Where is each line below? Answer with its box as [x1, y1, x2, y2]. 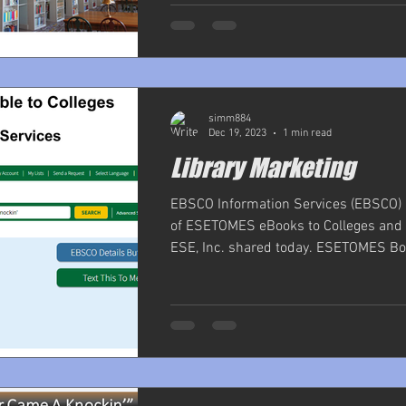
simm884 [208, 111, 251, 125]
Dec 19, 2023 [208, 127, 266, 140]
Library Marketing [170, 151, 355, 183]
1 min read [283, 127, 332, 140]
